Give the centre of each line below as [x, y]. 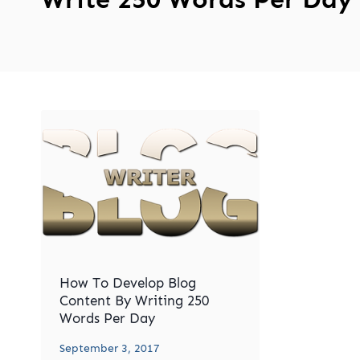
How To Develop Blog [127, 283]
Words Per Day [107, 319]
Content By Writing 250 [134, 301]
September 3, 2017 [109, 348]
